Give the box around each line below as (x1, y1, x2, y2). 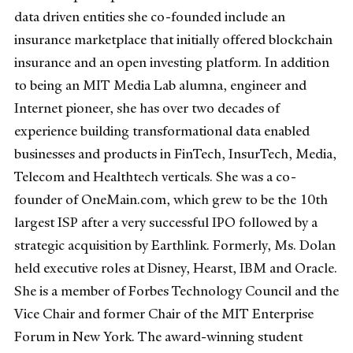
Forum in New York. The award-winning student (14, 327, 303, 345)
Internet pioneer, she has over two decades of (14, 98, 280, 117)
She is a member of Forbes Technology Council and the (14, 281, 339, 299)
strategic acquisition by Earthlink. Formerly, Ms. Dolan (14, 236, 336, 254)
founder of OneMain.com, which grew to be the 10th (14, 190, 328, 208)
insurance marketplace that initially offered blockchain (14, 30, 333, 48)
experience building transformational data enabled (14, 121, 310, 139)
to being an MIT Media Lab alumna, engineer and (14, 76, 307, 94)
